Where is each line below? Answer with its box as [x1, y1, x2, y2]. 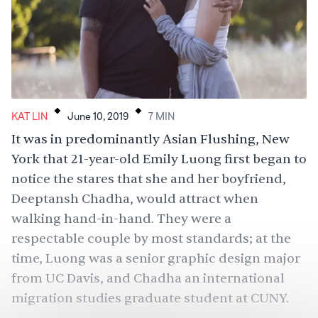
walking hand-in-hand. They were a [11, 210, 231, 227]
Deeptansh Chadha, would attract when [11, 190, 258, 207]
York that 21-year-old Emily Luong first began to [11, 150, 307, 168]
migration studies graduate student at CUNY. [11, 290, 289, 307]
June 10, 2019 [67, 111, 128, 123]
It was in [11, 131, 65, 148]
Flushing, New [197, 131, 290, 148]
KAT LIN [11, 111, 48, 123]
